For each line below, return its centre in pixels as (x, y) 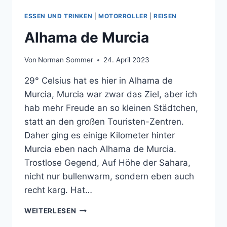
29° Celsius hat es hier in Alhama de (99, 81)
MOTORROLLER (123, 16)
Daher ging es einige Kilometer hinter (100, 136)
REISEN (165, 16)
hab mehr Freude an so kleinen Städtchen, (111, 108)
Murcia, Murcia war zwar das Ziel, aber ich (111, 94)
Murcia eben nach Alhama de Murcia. (100, 149)
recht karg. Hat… (58, 190)
